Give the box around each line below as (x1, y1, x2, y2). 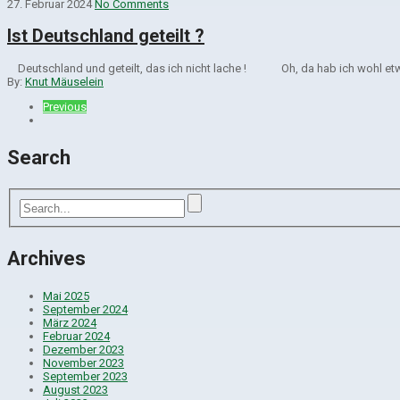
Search (7, 146, 71, 169)
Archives (7, 246, 86, 270)
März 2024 (43, 315, 96, 329)
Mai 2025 (43, 288, 89, 303)
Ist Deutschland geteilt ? (7, 25, 204, 47)
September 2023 (43, 369, 128, 383)
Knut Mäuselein (25, 74, 104, 88)
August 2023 (43, 382, 108, 396)
